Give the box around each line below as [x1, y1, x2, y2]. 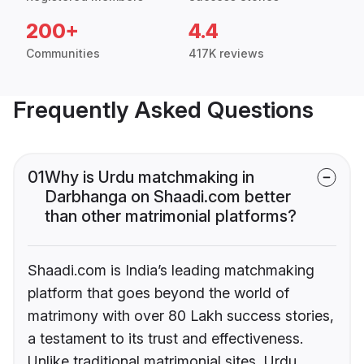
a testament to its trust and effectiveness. [28, 330, 303, 348]
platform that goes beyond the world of [28, 284, 289, 302]
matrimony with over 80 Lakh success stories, [28, 307, 334, 325]
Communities [26, 46, 100, 61]
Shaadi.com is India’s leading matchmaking [28, 262, 314, 279]
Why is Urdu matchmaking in [45, 167, 254, 188]
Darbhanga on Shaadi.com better [45, 187, 291, 207]
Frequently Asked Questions [13, 96, 314, 124]
